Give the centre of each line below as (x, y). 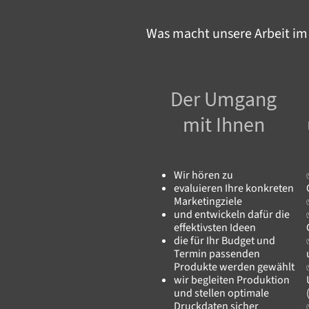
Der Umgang (223, 98)
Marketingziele (208, 201)
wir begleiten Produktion (232, 280)
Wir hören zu (203, 175)
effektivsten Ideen (215, 227)
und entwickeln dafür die (232, 214)
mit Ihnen (223, 124)
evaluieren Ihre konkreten (234, 188)
